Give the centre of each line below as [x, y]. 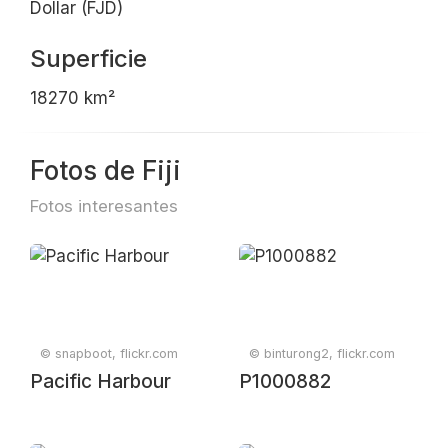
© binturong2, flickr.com [322, 353]
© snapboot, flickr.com [109, 353]
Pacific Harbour [100, 381]
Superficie [88, 58]
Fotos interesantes [104, 206]
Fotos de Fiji [105, 170]
